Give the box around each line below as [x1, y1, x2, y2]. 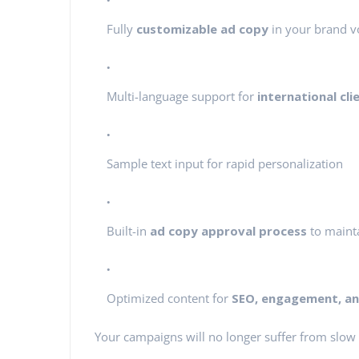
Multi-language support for [107, 88, 257, 104]
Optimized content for [107, 290, 232, 306]
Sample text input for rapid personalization [107, 155, 343, 171]
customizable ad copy [136, 21, 268, 37]
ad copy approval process [150, 223, 307, 239]
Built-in [107, 223, 150, 239]
